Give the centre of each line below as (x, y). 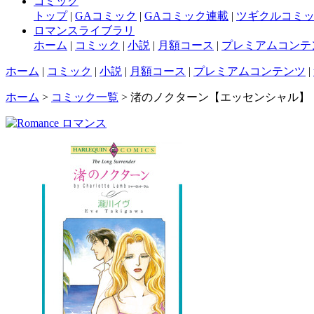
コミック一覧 (85, 97)
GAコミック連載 (186, 15)
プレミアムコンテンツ (250, 71)
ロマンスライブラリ (84, 30)
